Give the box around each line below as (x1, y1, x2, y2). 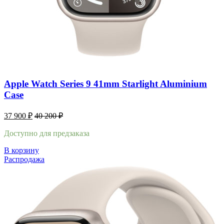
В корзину (4, 145, 39, 154)
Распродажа (4, 154, 44, 163)
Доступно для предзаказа (4, 128, 89, 137)
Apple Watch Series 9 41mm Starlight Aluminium (4, 78, 207, 89)
